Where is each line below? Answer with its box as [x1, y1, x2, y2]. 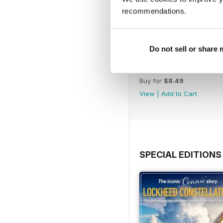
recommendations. [121, 6, 187, 15]
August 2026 [139, 64, 186, 73]
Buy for [139, 76, 164, 85]
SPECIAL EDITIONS [139, 149, 222, 160]
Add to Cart [161, 89, 197, 98]
